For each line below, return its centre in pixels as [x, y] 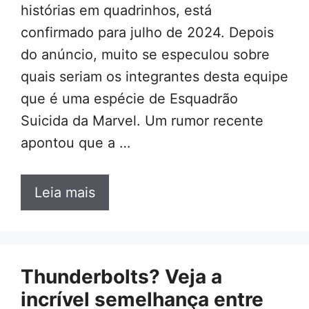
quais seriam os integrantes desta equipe [154, 77]
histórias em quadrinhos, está [116, 11]
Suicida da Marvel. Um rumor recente [142, 121]
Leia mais [65, 193]
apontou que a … [76, 143]
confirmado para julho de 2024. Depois [147, 33]
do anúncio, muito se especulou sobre [145, 55]
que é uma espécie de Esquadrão [129, 99]
